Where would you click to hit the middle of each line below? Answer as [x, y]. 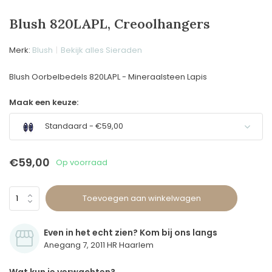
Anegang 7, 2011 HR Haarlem [99, 245]
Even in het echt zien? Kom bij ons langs [131, 233]
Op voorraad [82, 162]
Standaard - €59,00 [83, 126]
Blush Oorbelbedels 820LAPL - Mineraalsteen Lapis [108, 77]
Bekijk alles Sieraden [101, 50]
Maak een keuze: [44, 102]
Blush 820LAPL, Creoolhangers [110, 24]
